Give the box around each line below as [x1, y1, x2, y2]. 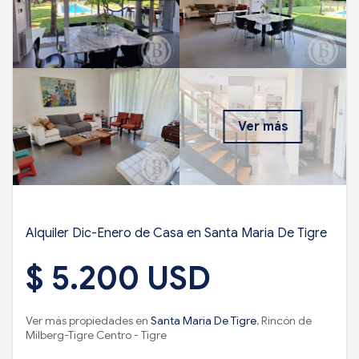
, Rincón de [256, 313, 312, 328]
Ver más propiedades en [26, 313, 151, 328]
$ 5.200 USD [26, 257, 211, 298]
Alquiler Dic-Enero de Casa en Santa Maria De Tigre [26, 224, 327, 241]
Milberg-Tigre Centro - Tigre [26, 327, 167, 342]
